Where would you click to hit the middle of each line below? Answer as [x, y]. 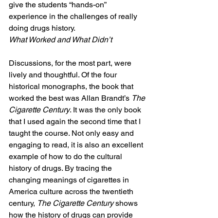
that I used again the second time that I [76, 121]
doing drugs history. [42, 28]
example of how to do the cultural [66, 156]
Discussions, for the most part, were [71, 63]
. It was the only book [106, 109]
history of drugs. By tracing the [61, 168]
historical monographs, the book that [72, 86]
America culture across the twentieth [72, 191]
